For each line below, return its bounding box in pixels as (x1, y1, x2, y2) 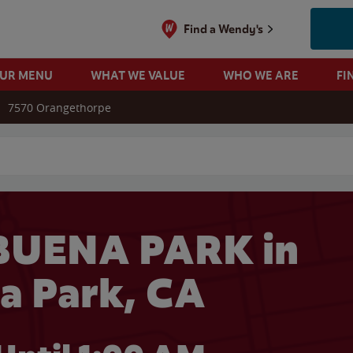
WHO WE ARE (222, 68, 299, 83)
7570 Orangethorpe (8, 100, 111, 115)
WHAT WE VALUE (90, 68, 185, 83)
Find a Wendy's (184, 21, 264, 36)
